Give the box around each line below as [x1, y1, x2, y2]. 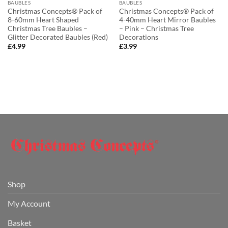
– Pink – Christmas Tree [119, 24, 194, 33]
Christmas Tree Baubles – [7, 24, 88, 33]
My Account [8, 198, 50, 208]
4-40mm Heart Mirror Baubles [119, 15, 216, 24]
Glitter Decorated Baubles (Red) [7, 33, 108, 41]
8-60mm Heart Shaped [7, 15, 79, 24]
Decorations [119, 33, 158, 41]
